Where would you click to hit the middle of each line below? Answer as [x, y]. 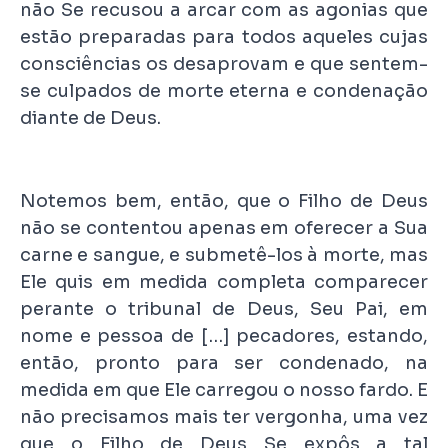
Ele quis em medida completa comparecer [224, 282]
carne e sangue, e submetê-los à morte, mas [224, 255]
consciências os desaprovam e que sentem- [224, 64]
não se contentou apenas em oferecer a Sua [224, 228]
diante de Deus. [90, 118]
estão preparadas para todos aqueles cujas [224, 37]
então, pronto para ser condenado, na [224, 363]
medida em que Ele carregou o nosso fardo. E [224, 390]
